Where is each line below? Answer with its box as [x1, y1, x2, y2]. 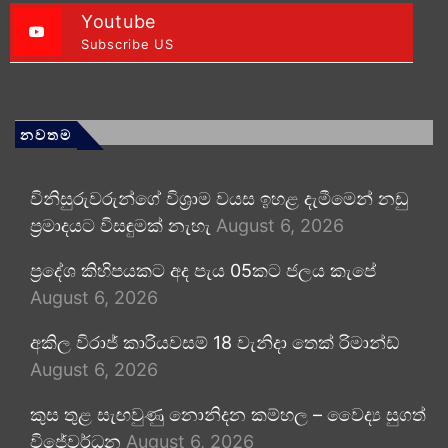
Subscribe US [81, 35, 174, 52]
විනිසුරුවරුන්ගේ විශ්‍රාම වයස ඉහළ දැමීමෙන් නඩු [30, 187, 408, 209]
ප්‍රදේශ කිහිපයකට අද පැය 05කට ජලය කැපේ [30, 259, 376, 281]
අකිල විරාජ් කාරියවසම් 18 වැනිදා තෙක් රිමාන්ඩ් [30, 331, 399, 353]
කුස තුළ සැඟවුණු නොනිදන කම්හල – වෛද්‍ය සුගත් [30, 403, 426, 425]
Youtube [81, 10, 156, 32]
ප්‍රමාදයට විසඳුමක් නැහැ [30, 214, 211, 236]
